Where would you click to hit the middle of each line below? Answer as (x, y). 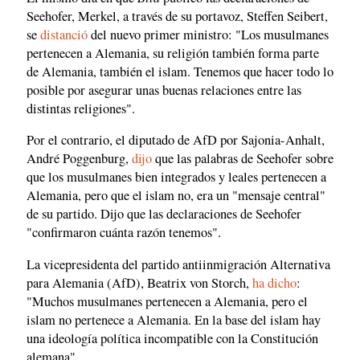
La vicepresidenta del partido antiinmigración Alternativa (178, 264)
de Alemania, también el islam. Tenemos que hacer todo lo (180, 71)
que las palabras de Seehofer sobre (243, 159)
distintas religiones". (81, 108)
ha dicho (274, 282)
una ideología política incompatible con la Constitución (172, 338)
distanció (64, 34)
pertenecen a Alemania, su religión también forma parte (173, 53)
